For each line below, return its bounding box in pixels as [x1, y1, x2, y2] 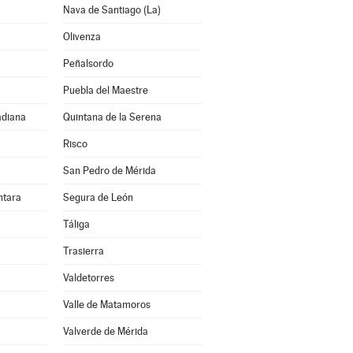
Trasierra [62, 245, 104, 257]
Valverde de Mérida [62, 325, 148, 337]
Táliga [62, 218, 90, 230]
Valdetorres [62, 272, 114, 284]
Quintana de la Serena [62, 111, 162, 123]
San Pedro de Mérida [62, 165, 156, 176]
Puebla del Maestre [62, 84, 148, 96]
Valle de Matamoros [62, 299, 150, 310]
